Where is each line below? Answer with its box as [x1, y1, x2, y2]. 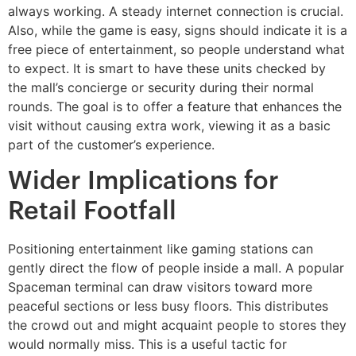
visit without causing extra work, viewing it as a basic [8, 118, 331, 134]
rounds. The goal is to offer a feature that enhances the [8, 99, 342, 115]
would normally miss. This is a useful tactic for [8, 335, 287, 352]
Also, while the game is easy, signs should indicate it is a [8, 22, 347, 39]
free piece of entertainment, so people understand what [8, 41, 345, 58]
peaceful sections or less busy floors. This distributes [8, 297, 328, 314]
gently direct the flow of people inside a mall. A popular [8, 259, 344, 276]
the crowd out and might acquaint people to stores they [8, 316, 346, 333]
